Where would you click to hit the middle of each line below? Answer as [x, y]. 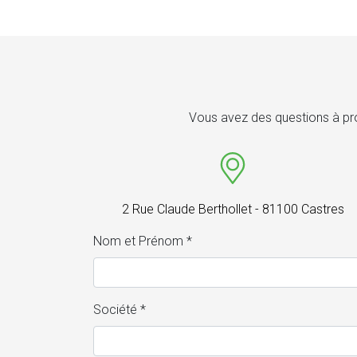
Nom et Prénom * [143, 241]
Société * [120, 310]
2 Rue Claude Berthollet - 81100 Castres [233, 210]
